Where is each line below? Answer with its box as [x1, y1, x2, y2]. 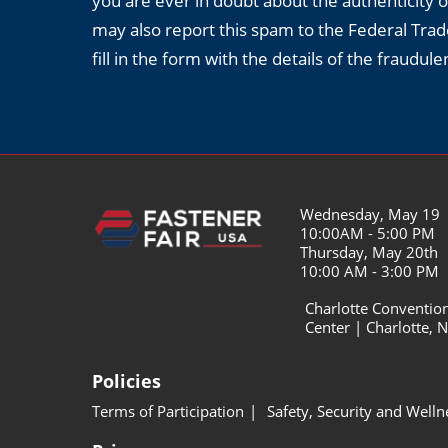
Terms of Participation [92, 401, 244, 422]
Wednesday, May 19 [300, 204, 441, 225]
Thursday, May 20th [300, 242, 439, 263]
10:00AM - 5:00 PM [300, 223, 436, 244]
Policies [92, 369, 161, 394]
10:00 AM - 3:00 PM [300, 261, 440, 282]
